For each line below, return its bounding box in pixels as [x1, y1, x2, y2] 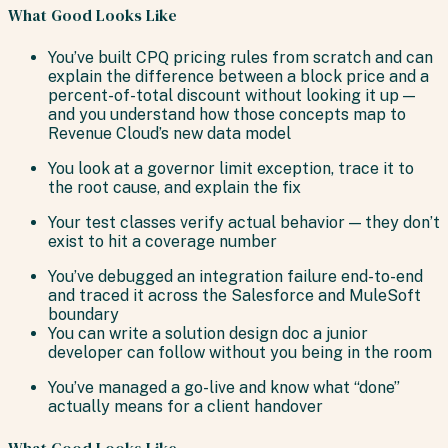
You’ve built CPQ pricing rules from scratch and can [48, 47, 433, 67]
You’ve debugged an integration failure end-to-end [48, 266, 423, 286]
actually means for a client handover [48, 396, 323, 416]
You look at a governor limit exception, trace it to [48, 158, 414, 178]
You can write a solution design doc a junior [48, 323, 368, 343]
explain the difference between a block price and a [48, 66, 429, 86]
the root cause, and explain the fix [48, 177, 301, 197]
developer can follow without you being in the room [48, 342, 432, 362]
